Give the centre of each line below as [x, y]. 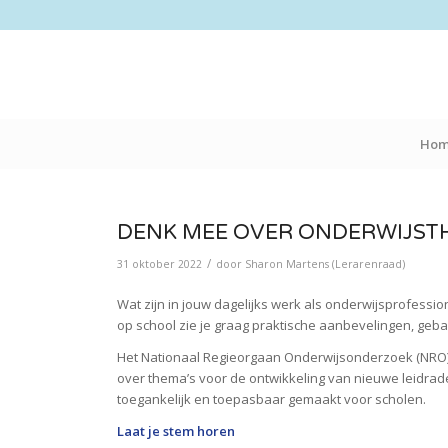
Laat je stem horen [176, 431]
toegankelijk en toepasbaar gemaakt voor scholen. [272, 399]
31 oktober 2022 [160, 264]
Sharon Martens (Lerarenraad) [325, 264]
